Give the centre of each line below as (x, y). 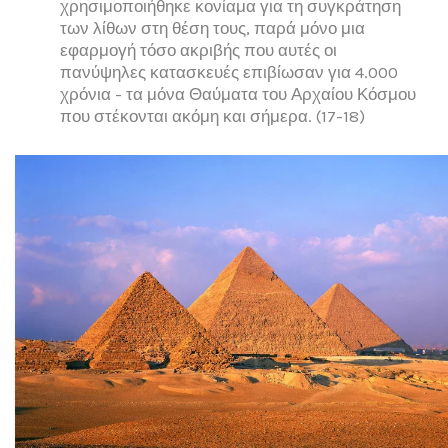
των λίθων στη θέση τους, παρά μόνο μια (212, 28)
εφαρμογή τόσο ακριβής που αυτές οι (198, 50)
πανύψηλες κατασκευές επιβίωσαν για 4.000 (229, 72)
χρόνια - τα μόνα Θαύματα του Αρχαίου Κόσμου (238, 94)
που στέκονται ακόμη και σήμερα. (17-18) (212, 116)
